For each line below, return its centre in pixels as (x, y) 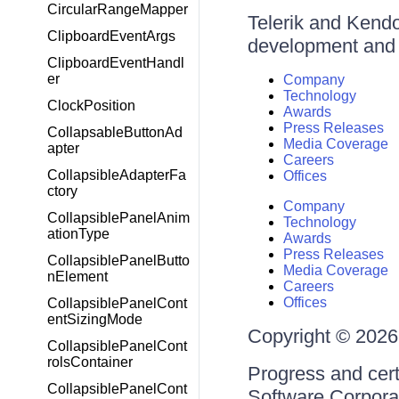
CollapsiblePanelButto (118, 261)
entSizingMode (95, 319)
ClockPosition (91, 106)
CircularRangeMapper (118, 9)
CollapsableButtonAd (115, 132)
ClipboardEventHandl (116, 63)
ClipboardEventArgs (111, 36)
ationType (78, 234)
